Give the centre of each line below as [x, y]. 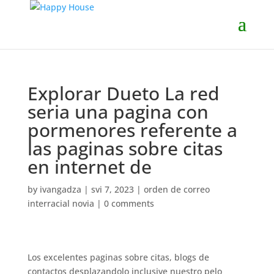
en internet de [89, 167]
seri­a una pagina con [118, 112]
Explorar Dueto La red [123, 93]
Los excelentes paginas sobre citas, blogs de [118, 257]
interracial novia [61, 203]
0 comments [129, 203]
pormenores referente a [132, 130]
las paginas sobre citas [125, 148]
